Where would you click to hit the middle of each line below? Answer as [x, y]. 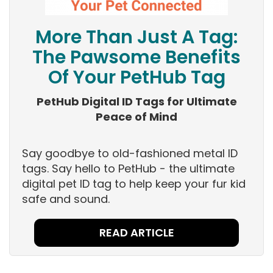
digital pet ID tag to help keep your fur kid [134, 184]
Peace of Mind [136, 117]
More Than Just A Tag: [136, 37]
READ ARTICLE [136, 233]
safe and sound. [66, 199]
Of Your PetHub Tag [136, 78]
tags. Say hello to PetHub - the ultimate [128, 169]
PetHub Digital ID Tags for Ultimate [136, 102]
